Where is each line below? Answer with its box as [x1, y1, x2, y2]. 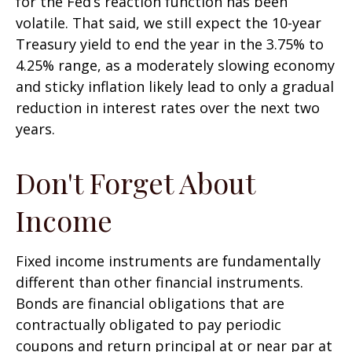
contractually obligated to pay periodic [16, 314, 281, 334]
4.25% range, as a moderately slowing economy [16, 55, 335, 75]
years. [16, 119, 55, 138]
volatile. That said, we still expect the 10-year [16, 13, 321, 32]
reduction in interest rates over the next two [16, 97, 320, 117]
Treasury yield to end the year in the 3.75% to [16, 34, 324, 53]
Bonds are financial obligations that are [16, 293, 284, 313]
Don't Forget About [16, 163, 255, 201]
